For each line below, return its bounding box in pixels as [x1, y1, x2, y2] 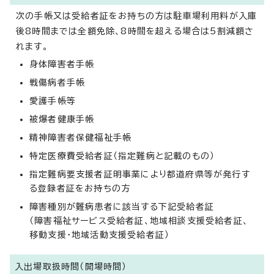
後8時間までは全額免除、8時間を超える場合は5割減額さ [16, 27, 254, 35]
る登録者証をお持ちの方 [29, 184, 131, 193]
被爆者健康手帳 [29, 115, 95, 124]
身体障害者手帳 [29, 60, 95, 68]
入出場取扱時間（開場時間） [15, 262, 127, 271]
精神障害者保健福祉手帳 [29, 133, 132, 142]
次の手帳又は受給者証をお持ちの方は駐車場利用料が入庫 [16, 12, 257, 20]
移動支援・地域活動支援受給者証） [29, 231, 170, 239]
